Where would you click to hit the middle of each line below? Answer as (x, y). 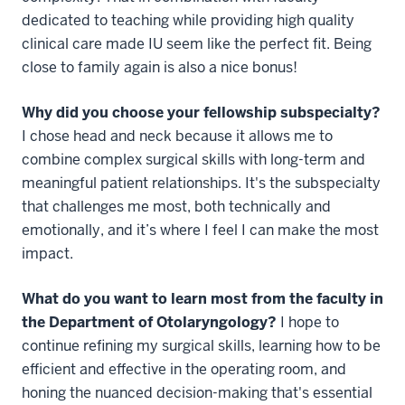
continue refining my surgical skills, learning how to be (201, 345)
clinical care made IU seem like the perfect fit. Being (197, 43)
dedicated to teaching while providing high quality (188, 20)
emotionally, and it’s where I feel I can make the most (200, 230)
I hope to (308, 322)
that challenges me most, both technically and (176, 206)
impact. (47, 253)
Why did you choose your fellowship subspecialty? (201, 112)
